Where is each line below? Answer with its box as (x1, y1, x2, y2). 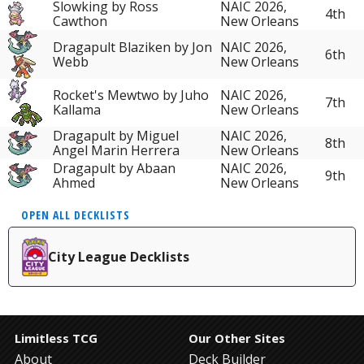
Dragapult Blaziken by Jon (53, 37, 212, 56)
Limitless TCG (15, 330, 97, 346)
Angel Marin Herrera (53, 141, 180, 159)
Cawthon (53, 11, 107, 30)
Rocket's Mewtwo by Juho (53, 86, 209, 105)
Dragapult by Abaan (53, 158, 175, 177)
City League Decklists (48, 247, 189, 266)
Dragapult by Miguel (53, 126, 179, 145)
